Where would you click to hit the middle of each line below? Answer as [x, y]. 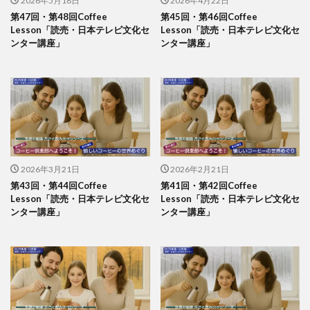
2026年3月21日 [50, 169]
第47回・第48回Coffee [59, 17]
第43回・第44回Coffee [59, 185]
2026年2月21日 [200, 169]
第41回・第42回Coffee [209, 185]
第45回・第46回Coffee [209, 17]
